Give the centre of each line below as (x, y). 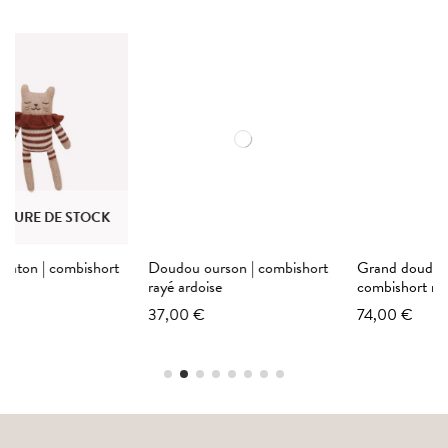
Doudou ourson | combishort (115, 268)
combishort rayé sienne (306, 287)
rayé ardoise (62, 287)
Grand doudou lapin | (300, 268)
